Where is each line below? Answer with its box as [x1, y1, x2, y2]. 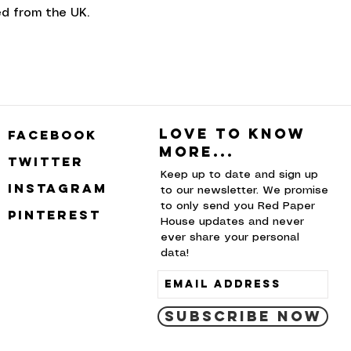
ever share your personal [161, 231, 299, 243]
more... [159, 142, 234, 161]
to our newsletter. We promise [161, 184, 328, 196]
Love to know [159, 124, 306, 143]
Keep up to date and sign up [161, 168, 318, 180]
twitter [8, 153, 84, 169]
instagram [8, 179, 107, 196]
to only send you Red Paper [161, 200, 315, 212]
